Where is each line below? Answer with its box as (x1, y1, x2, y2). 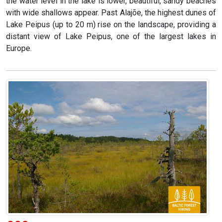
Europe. (6, 44, 32, 54)
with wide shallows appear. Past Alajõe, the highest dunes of (6, 8, 216, 18)
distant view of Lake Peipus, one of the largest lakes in (6, 32, 216, 42)
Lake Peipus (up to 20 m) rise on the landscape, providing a (6, 20, 216, 30)
